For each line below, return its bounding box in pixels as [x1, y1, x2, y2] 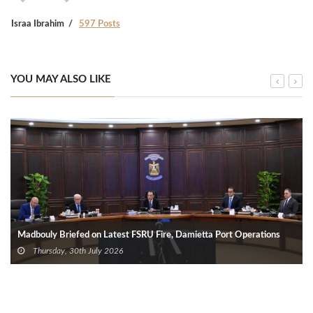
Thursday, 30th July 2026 [31, 247, 123, 256]
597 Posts [79, 20, 120, 29]
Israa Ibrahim [11, 20, 64, 29]
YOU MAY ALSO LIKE [10, 74, 111, 85]
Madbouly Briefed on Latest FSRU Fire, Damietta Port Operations [17, 231, 280, 240]
